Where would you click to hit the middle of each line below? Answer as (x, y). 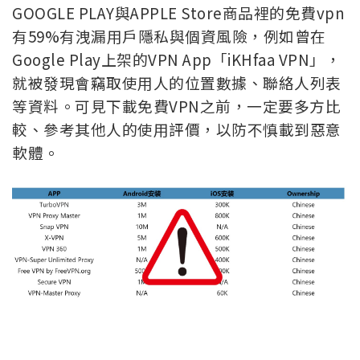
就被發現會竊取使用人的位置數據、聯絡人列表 (177, 83)
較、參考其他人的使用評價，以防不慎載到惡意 (177, 129)
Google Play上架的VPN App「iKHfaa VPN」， (176, 59)
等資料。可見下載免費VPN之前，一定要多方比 (176, 106)
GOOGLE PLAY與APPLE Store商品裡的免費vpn (178, 13)
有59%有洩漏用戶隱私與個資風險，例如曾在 (169, 36)
